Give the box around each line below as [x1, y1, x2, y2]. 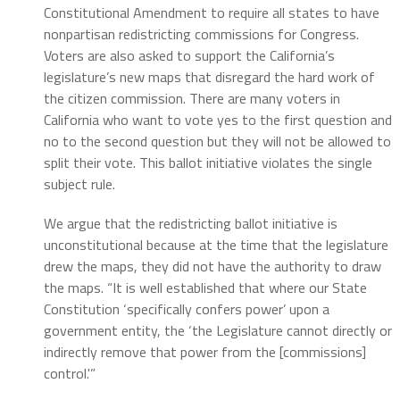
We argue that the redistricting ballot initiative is [43, 212, 337, 234]
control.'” [43, 362, 96, 384]
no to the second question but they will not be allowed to [43, 129, 391, 152]
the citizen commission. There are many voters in [43, 87, 340, 109]
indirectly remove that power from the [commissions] [43, 340, 366, 362]
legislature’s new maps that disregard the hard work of [43, 65, 375, 87]
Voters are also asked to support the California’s [43, 44, 335, 66]
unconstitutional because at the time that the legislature [43, 233, 388, 255]
